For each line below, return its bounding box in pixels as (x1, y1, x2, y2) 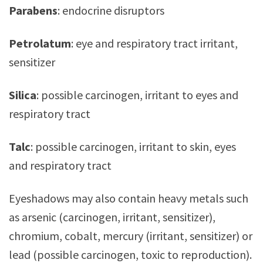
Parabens (9, 3, 58, 18)
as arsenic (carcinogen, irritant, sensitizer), (9, 210, 215, 225)
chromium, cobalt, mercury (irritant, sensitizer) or (9, 228, 252, 244)
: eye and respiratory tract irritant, (71, 36, 238, 51)
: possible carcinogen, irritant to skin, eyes (31, 139, 236, 154)
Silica (9, 87, 36, 103)
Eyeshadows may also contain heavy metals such (9, 191, 248, 206)
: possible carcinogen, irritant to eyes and (36, 87, 238, 103)
